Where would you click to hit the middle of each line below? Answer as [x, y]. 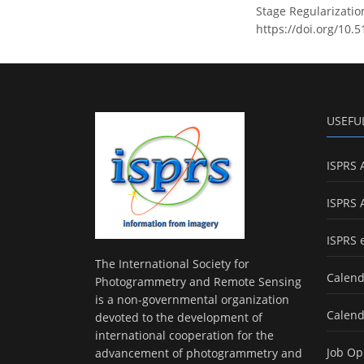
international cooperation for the [184, 336]
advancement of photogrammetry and [199, 353]
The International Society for [172, 264]
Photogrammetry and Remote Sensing [198, 282]
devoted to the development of [179, 318]
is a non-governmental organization [192, 300]
